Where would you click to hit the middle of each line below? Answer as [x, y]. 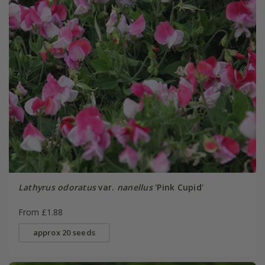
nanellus [135, 187]
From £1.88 [40, 212]
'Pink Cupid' [178, 187]
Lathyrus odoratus [57, 187]
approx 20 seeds [64, 232]
